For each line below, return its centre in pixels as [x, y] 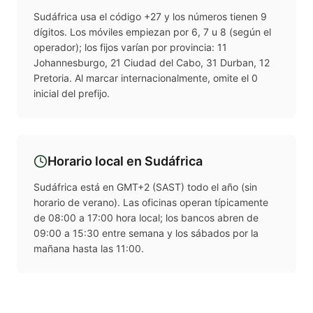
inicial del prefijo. [72, 94]
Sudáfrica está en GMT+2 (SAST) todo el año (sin [145, 187]
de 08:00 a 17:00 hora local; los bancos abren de [146, 218]
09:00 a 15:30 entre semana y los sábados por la [146, 233]
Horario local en [96, 161]
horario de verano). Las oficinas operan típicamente [151, 203]
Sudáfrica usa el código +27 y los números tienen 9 [150, 17]
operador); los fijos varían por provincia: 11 [130, 48]
